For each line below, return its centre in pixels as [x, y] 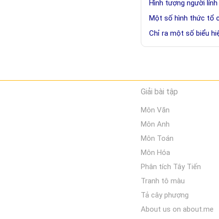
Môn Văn [155, 110]
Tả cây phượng [165, 195]
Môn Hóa [155, 153]
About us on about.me [177, 209]
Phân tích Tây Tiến [171, 167]
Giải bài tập [159, 92]
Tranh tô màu [163, 181]
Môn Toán [157, 138]
